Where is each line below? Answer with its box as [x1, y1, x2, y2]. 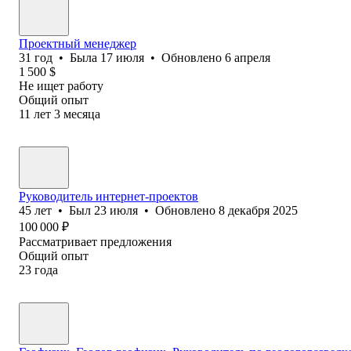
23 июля [94, 203, 138, 217]
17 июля [100, 50, 144, 64]
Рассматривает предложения [19, 234, 172, 248]
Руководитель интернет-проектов [19, 189, 198, 203]
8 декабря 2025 [219, 203, 298, 217]
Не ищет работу [19, 78, 103, 92]
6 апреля [225, 50, 270, 64]
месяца [63, 107, 100, 121]
